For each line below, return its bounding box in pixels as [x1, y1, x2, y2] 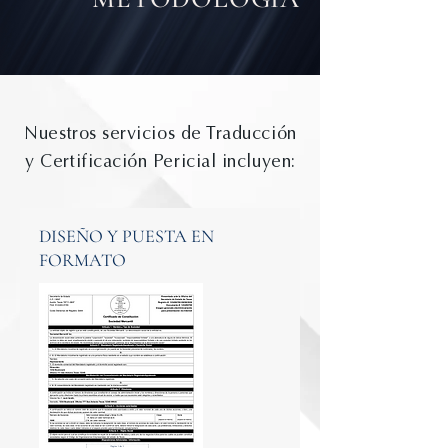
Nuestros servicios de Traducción [24, 122, 297, 144]
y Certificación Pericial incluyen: [25, 150, 296, 172]
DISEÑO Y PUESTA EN [39, 225, 214, 247]
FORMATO [39, 249, 126, 271]
